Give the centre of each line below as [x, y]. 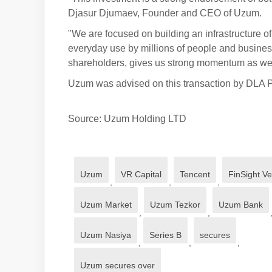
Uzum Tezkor [175, 205]
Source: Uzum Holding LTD [127, 119]
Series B [165, 235]
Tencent [195, 174]
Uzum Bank [241, 205]
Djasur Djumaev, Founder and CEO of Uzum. [165, 13]
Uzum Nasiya [106, 235]
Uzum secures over [117, 265]
